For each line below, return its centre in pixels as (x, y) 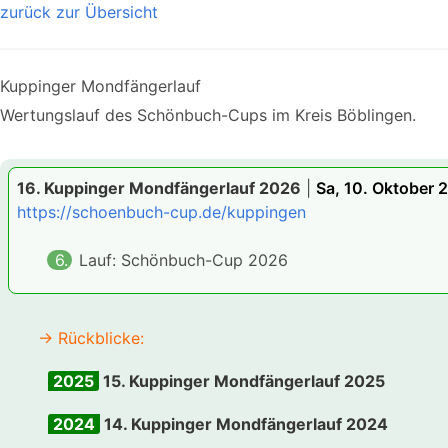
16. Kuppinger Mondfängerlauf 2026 (159, 187)
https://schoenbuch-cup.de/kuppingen (161, 211)
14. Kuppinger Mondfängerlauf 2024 (243, 423)
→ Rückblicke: (91, 337)
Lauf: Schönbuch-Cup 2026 (183, 259)
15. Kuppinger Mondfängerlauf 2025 (241, 380)
